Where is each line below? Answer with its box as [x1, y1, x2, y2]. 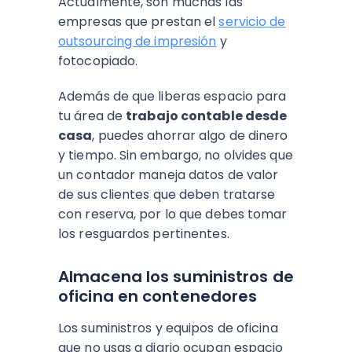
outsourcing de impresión [58, 32, 217, 50]
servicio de [218, 13, 286, 31]
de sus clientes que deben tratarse [58, 185, 276, 203]
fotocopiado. [58, 52, 138, 70]
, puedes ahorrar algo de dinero [92, 126, 288, 145]
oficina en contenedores [58, 285, 258, 307]
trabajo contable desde [126, 107, 288, 125]
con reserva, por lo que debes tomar [58, 205, 288, 223]
